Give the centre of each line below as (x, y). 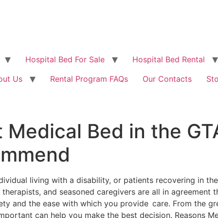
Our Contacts (167, 79)
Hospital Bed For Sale (65, 59)
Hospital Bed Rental (169, 59)
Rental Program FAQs (89, 79)
